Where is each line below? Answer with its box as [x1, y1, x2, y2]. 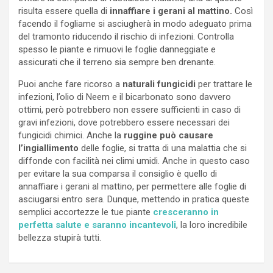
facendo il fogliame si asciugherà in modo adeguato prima [18, 18, 252, 29]
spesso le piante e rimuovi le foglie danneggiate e [18, 43, 216, 55]
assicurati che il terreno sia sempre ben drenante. [18, 56, 216, 68]
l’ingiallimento [18, 142, 81, 154]
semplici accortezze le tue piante [18, 206, 153, 218]
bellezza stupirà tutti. [18, 232, 101, 243]
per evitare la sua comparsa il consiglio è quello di [18, 168, 217, 179]
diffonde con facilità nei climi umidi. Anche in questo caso [18, 155, 250, 166]
